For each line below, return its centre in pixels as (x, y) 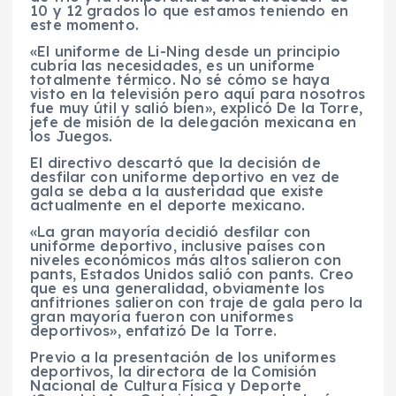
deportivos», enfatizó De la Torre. (153, 331)
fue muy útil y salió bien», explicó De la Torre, (196, 108)
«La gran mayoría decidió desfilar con (171, 232)
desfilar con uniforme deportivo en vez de (185, 177)
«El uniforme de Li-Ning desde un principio (185, 52)
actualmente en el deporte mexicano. (168, 206)
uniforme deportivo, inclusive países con (178, 246)
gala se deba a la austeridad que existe (177, 191)
